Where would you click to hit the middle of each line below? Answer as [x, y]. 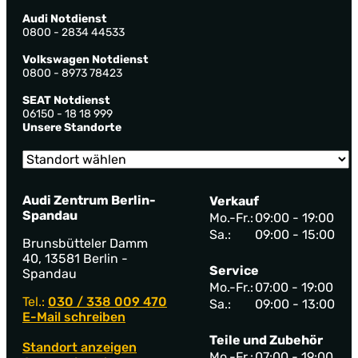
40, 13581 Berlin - [75, 259]
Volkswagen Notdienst [86, 60]
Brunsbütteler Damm [85, 244]
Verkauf [234, 201]
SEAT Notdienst [66, 101]
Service [234, 271]
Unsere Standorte [72, 128]
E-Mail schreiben [74, 317]
